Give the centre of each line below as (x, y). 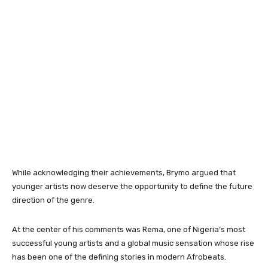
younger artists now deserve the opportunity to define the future (132, 186)
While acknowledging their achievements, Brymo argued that (124, 173)
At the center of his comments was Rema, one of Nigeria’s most (129, 229)
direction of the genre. (53, 200)
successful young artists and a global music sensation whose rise (133, 243)
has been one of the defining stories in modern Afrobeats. (119, 257)
